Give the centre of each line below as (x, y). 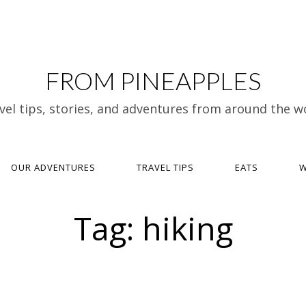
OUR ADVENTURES (53, 167)
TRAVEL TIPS (165, 167)
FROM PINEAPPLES (153, 81)
